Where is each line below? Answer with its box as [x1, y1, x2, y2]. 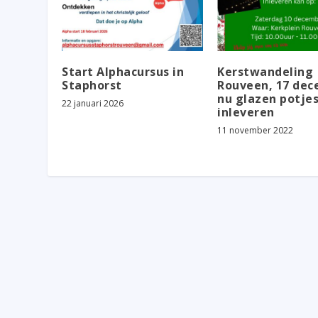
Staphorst [62, 77, 122, 93]
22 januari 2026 [62, 97, 124, 109]
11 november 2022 [217, 124, 293, 136]
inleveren [217, 104, 275, 120]
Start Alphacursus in [62, 63, 185, 79]
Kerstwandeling [217, 63, 313, 79]
